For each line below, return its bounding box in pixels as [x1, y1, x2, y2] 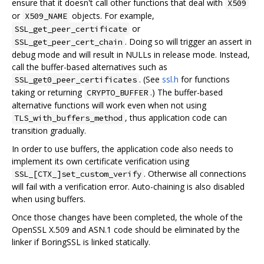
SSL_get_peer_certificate [14, 24, 127, 35]
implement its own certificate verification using [12, 156, 189, 167]
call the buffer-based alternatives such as [12, 61, 167, 73]
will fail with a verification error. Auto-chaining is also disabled [12, 181, 245, 193]
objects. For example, [70, 10, 154, 22]
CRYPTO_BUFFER [87, 87, 148, 98]
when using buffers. [12, 193, 85, 205]
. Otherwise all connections [144, 168, 246, 180]
